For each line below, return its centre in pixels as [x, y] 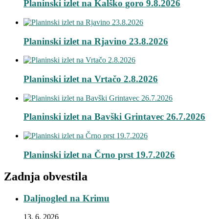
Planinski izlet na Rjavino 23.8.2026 [96, 41]
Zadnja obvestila [46, 176]
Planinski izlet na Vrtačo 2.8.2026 [91, 79]
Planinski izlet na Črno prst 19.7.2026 [99, 154]
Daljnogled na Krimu [66, 198]
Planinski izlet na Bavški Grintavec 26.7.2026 [114, 117]
